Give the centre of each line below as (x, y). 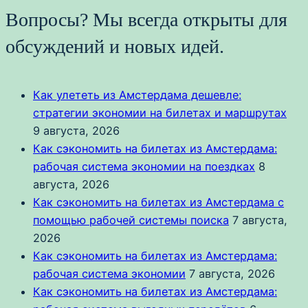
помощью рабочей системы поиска (131, 220)
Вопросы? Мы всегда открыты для (146, 20)
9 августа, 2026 (76, 131)
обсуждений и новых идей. (115, 47)
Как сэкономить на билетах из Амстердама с (158, 202)
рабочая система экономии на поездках (144, 166)
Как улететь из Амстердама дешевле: (137, 95)
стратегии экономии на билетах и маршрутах (160, 113)
